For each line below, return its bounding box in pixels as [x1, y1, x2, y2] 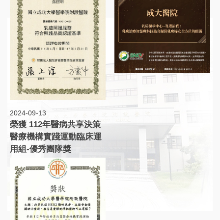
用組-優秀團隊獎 [10, 144, 71, 154]
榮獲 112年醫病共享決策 [10, 120, 101, 130]
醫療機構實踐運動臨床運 [10, 132, 102, 142]
